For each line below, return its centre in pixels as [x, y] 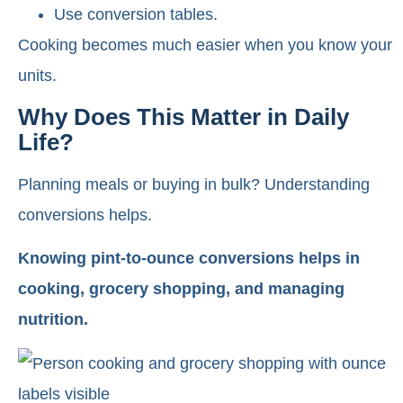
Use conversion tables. [136, 15]
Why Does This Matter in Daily [184, 116]
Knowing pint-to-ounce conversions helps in [189, 259]
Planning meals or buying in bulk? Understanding [194, 184]
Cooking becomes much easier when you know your [205, 45]
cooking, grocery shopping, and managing [181, 289]
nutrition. [53, 320]
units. [37, 76]
